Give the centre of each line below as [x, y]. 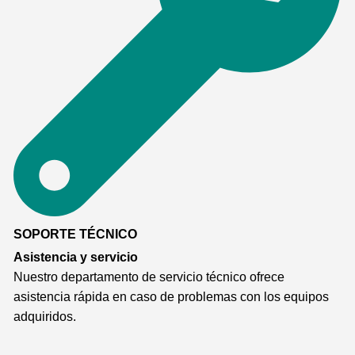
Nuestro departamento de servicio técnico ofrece [149, 277]
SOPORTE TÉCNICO [75, 235]
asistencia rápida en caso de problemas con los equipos [171, 297]
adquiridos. [45, 317]
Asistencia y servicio [76, 257]
